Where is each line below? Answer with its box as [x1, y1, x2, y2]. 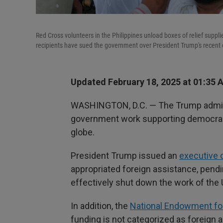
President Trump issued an [71, 150, 179, 161]
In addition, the [71, 201, 130, 211]
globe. [71, 127, 95, 137]
